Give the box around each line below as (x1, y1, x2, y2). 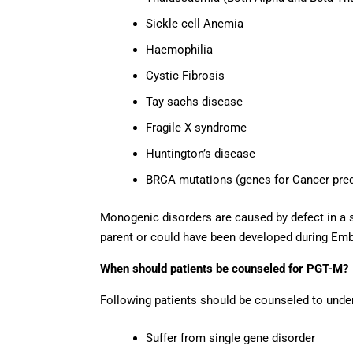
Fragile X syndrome (146, 121, 247, 136)
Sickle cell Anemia (146, 17, 243, 32)
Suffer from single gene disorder (146, 330, 315, 345)
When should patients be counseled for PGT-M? (100, 261, 348, 276)
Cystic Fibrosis (146, 69, 225, 84)
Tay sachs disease (146, 95, 243, 110)
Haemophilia (146, 43, 213, 58)
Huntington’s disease (146, 147, 255, 162)
